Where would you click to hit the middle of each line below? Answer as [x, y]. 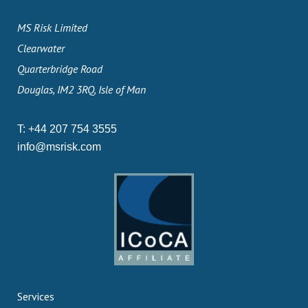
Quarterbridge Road [60, 69]
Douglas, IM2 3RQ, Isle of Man [81, 89]
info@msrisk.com [59, 147]
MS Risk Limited [52, 27]
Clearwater [41, 48]
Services [36, 296]
